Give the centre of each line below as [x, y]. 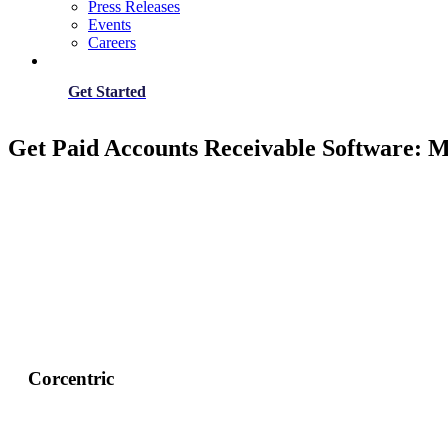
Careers [112, 42]
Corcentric [71, 378]
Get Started [107, 91]
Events [109, 24]
